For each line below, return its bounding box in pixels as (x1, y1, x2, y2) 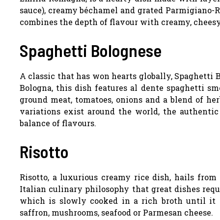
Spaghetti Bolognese (20, 39, 162, 60)
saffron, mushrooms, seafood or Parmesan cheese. (20, 207, 213, 218)
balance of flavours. (20, 117, 96, 128)
